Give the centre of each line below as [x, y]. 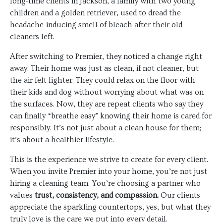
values [22, 195]
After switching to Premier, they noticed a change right [106, 57]
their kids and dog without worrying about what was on [107, 92]
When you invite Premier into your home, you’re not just [109, 172]
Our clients [179, 195]
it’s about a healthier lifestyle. [62, 140]
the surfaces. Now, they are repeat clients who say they [107, 104]
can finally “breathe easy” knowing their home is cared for [111, 116]
